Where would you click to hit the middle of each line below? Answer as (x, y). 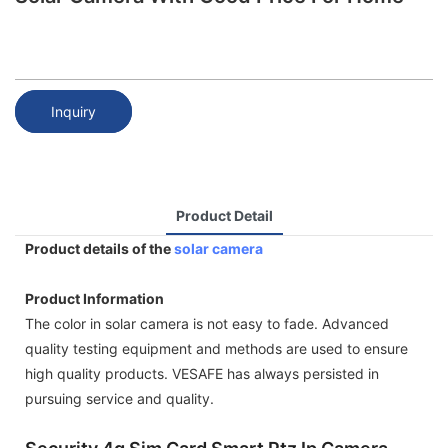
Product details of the (99, 248)
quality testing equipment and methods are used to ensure (216, 348)
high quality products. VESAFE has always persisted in (202, 373)
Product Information (94, 298)
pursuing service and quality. (119, 398)
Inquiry (73, 111)
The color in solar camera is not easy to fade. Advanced (207, 323)
